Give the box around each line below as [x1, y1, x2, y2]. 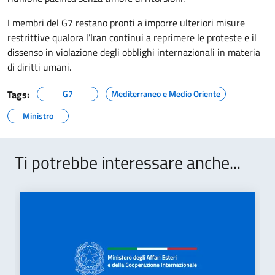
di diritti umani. [7, 60, 71, 74]
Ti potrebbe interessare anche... [15, 149, 241, 176]
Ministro [23, 109, 53, 122]
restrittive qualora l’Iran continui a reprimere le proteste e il [7, 30, 257, 45]
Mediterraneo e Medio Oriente [111, 87, 220, 100]
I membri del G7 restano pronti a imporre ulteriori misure [7, 15, 245, 30]
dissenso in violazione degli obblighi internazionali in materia [7, 45, 260, 60]
